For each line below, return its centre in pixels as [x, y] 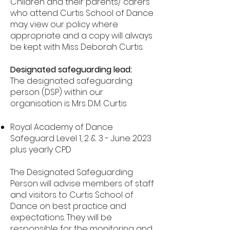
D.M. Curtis [106, 103]
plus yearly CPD [41, 150]
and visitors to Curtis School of [72, 195]
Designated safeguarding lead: [71, 70]
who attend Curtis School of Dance [82, 13]
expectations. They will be [61, 217]
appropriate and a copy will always [81, 36]
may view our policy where [64, 24]
